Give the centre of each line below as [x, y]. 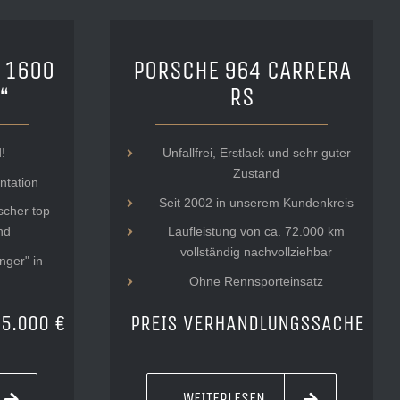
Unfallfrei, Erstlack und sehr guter [256, 152]
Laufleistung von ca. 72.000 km [257, 232]
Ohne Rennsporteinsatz [257, 282]
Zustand [257, 173]
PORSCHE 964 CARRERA [242, 70]
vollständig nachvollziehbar [257, 252]
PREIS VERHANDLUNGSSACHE [247, 324]
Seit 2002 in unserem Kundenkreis [257, 202]
